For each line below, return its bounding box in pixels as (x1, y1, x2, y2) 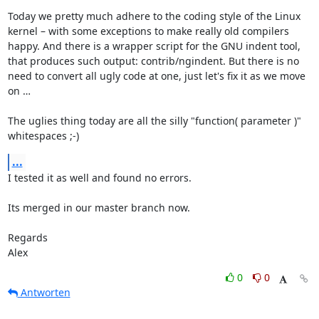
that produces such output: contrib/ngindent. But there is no (7, 54, 299, 68)
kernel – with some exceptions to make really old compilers (7, 24, 289, 38)
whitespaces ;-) (7, 129, 79, 142)
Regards (7, 231, 48, 244)
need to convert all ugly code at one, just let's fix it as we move (7, 69, 305, 83)
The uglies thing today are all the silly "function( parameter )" (7, 114, 301, 127)
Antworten (17, 286, 70, 299)
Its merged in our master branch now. (7, 201, 190, 214)
